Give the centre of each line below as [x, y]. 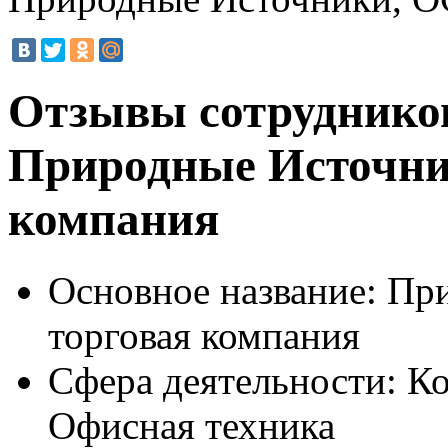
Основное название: [212, 290]
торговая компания [204, 335]
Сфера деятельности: [222, 380]
